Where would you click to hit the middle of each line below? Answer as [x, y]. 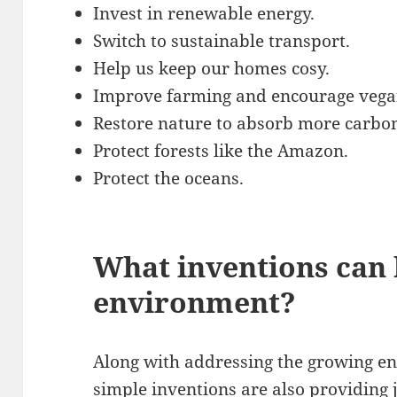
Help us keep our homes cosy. [212, 68]
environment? [195, 301]
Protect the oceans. [169, 178]
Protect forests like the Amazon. [221, 150]
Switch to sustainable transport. [222, 40]
